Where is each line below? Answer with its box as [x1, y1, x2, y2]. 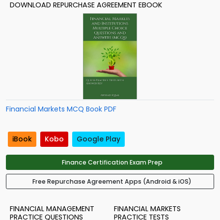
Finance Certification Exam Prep [61, 158, 163, 167]
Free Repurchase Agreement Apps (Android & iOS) [32, 177, 192, 186]
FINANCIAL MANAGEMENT [10, 204, 94, 214]
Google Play [77, 134, 120, 144]
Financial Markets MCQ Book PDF [6, 104, 116, 114]
